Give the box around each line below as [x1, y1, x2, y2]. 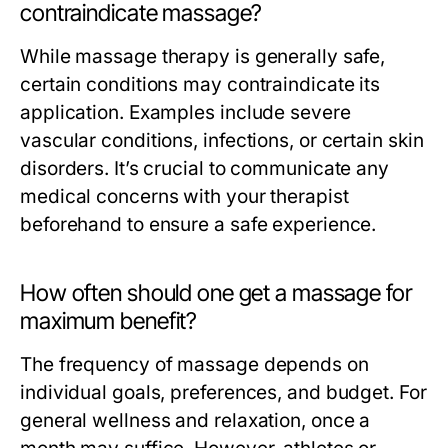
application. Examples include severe [20, 101, 351, 124]
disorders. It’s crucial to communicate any [20, 157, 390, 180]
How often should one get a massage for [20, 279, 412, 307]
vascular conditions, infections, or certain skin [20, 129, 424, 152]
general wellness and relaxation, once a [20, 409, 371, 432]
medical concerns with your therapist [20, 185, 349, 208]
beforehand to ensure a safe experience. [20, 213, 377, 236]
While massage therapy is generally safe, [20, 45, 386, 68]
